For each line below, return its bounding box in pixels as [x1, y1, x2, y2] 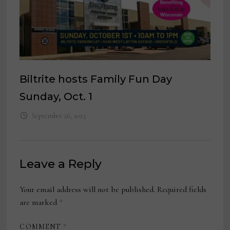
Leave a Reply [20, 157, 102, 171]
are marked [20, 197, 60, 208]
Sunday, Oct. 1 [20, 90, 93, 103]
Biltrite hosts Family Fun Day [20, 73, 172, 86]
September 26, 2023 [31, 111, 86, 121]
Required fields [157, 184, 207, 195]
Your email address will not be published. [20, 184, 156, 195]
